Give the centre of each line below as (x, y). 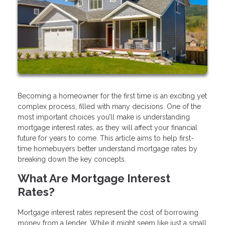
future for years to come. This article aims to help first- (106, 138)
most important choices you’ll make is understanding (104, 117)
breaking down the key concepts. (72, 159)
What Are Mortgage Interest (94, 179)
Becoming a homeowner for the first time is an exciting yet (112, 96)
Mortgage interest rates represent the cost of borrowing (108, 213)
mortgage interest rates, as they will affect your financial (107, 128)
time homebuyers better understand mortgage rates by (107, 149)
